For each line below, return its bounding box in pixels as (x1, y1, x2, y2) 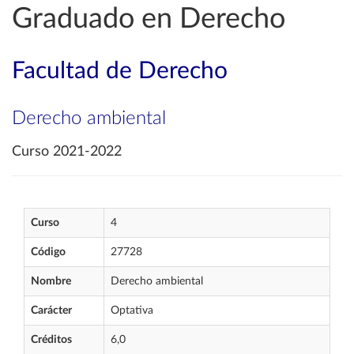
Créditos (31, 334, 72, 345)
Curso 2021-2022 (12, 145, 122, 159)
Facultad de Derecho (12, 59, 228, 83)
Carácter (31, 305, 72, 316)
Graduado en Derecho (12, 5, 285, 33)
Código (31, 247, 66, 258)
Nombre (31, 276, 71, 287)
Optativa (111, 305, 153, 316)
